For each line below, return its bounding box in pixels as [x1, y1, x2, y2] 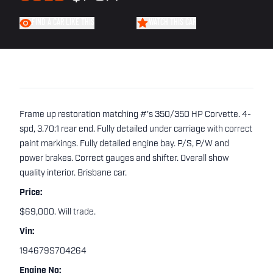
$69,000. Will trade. [19, 208, 96, 217]
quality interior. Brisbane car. [19, 169, 127, 178]
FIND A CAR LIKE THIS [32, 18, 94, 27]
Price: [19, 188, 43, 197]
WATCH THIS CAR [149, 18, 196, 27]
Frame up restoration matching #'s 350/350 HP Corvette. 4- [19, 110, 251, 119]
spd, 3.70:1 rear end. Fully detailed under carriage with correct [19, 125, 252, 134]
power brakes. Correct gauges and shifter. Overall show [19, 154, 229, 163]
